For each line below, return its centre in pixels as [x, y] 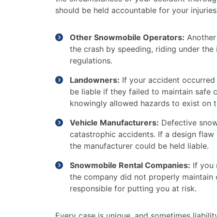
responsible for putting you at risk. [133, 188]
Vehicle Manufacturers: [114, 123]
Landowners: [95, 80]
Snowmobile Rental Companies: [130, 165]
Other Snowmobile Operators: [127, 37]
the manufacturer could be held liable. [139, 146]
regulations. [91, 61]
